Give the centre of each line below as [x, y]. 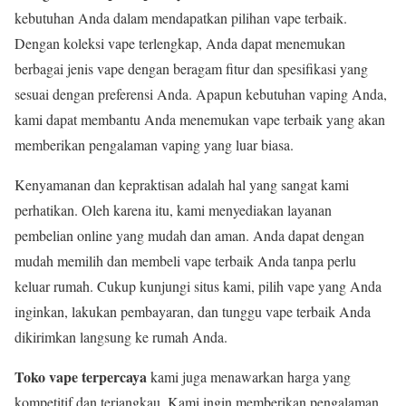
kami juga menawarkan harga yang [249, 376]
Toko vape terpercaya [81, 376]
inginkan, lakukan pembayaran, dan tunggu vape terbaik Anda [193, 311]
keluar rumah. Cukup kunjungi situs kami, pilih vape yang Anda [198, 285]
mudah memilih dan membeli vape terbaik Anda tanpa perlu [185, 260]
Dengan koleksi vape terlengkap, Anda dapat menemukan [180, 43]
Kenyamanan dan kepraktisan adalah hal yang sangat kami [182, 184]
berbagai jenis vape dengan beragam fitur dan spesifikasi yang [191, 68]
